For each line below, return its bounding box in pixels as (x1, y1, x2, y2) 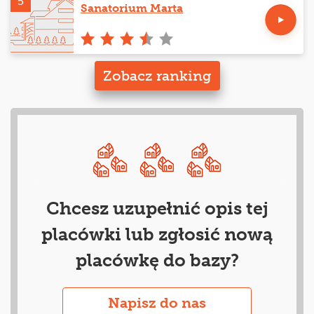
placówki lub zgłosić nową (41, 223, 273, 245)
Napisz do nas (108, 294, 206, 311)
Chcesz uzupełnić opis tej (46, 197, 268, 219)
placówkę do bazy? (75, 249, 239, 271)
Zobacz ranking (102, 67, 212, 84)
